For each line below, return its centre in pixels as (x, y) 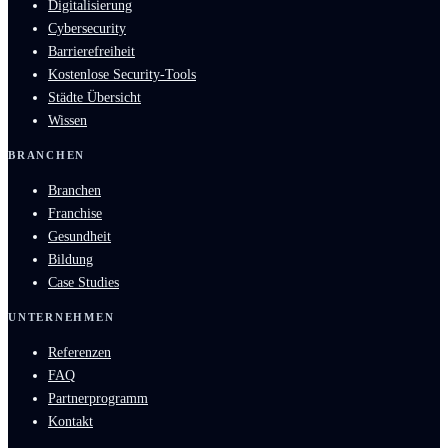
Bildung (70, 260)
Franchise (75, 214)
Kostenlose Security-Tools (122, 75)
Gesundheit (79, 237)
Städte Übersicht (94, 98)
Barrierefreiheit (91, 52)
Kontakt (70, 422)
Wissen (67, 121)
